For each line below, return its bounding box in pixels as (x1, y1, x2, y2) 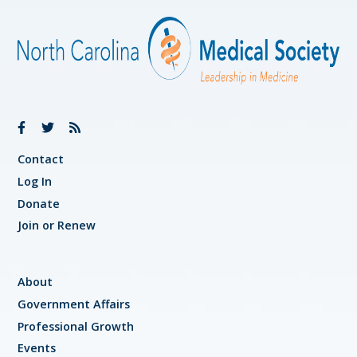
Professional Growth (18, 318, 135, 334)
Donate (18, 195, 61, 211)
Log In (18, 173, 53, 189)
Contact (18, 151, 65, 167)
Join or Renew (18, 218, 96, 233)
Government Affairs (18, 296, 131, 312)
